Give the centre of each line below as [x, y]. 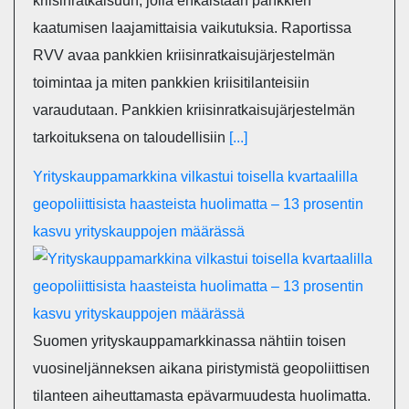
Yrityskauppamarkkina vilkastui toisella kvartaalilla [195, 176]
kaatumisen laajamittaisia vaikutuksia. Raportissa [192, 27]
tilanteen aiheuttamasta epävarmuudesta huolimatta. [202, 395]
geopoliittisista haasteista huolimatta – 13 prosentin [198, 204]
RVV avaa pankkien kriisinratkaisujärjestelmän [184, 55]
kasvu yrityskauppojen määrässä [139, 231]
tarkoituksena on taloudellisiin [131, 137]
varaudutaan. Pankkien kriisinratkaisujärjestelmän [194, 110]
